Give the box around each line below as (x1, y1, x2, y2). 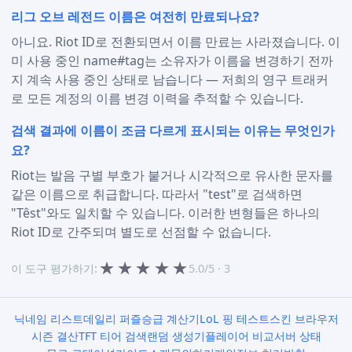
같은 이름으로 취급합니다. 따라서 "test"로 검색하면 (11, 185, 303, 203)
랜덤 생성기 (146, 328, 205, 343)
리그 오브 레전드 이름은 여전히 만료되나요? (11, 8, 260, 26)
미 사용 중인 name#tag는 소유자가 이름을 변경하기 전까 (11, 51, 334, 69)
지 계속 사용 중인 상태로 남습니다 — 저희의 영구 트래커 (11, 70, 329, 88)
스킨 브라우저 (269, 311, 339, 326)
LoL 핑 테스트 (199, 311, 269, 326)
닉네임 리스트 (13, 311, 83, 326)
